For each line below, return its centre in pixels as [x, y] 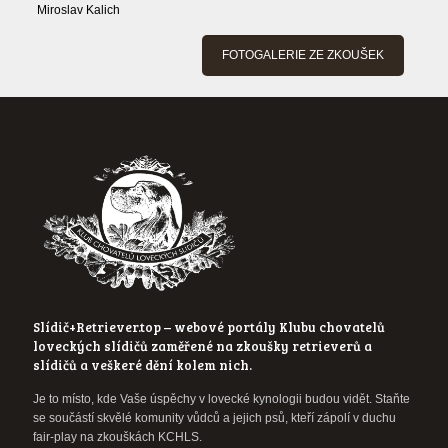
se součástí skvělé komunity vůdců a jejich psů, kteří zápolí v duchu [214, 418]
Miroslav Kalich [78, 10]
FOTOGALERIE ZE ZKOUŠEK [303, 55]
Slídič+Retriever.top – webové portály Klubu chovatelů [209, 327]
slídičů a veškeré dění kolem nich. [142, 365]
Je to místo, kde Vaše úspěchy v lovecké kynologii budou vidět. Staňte [221, 399]
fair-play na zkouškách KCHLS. [117, 437]
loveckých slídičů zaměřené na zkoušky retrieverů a [202, 346]
